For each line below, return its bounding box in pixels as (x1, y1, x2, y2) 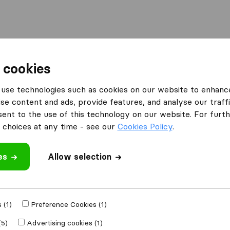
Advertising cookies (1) (26, 218, 103, 227)
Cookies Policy (117, 121, 172, 131)
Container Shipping (100, 49, 168, 59)
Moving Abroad (24, 49, 78, 59)
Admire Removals (127, 78, 187, 87)
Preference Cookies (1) (30, 200, 107, 209)
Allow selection (47, 151, 111, 162)
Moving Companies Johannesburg (3, 78, 116, 87)
